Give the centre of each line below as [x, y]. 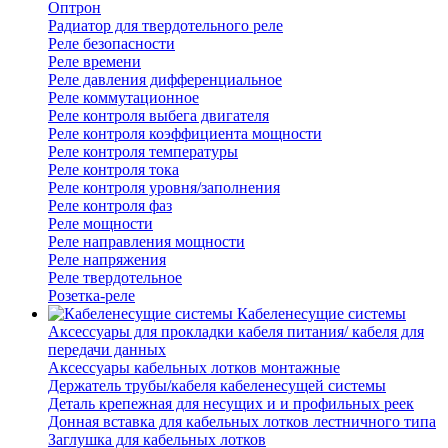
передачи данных [107, 350]
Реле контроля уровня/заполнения [164, 188]
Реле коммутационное [123, 98]
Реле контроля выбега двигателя [158, 116]
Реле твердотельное [115, 278]
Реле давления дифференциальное [165, 80]
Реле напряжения [107, 260]
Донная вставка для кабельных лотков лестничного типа [242, 422]
